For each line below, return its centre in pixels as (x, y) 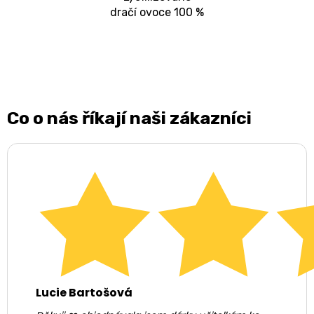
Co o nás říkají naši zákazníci (129, 118)
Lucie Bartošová (84, 292)
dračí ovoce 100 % (157, 13)
